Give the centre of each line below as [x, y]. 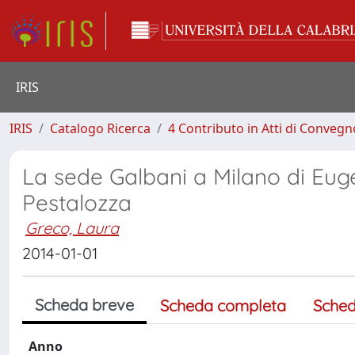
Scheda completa [223, 305]
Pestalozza [77, 202]
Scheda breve [84, 305]
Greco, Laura [72, 228]
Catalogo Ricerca [100, 128]
